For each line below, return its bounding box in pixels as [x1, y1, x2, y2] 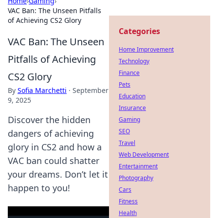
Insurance [119, 104, 146, 112]
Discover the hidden [8, 114, 91, 126]
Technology [119, 57, 149, 65]
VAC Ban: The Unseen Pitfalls [8, 6, 101, 15]
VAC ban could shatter [8, 155, 99, 166]
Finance [119, 69, 140, 77]
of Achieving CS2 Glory [8, 16, 81, 25]
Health [119, 209, 137, 217]
